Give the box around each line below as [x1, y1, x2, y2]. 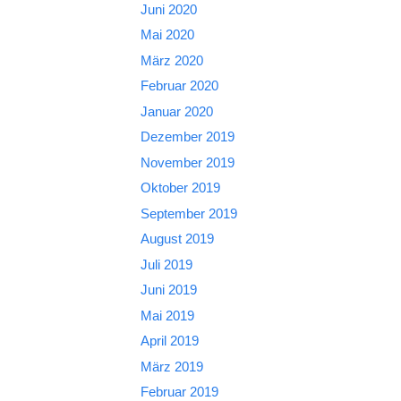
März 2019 [140, 358, 203, 374]
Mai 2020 [140, 27, 194, 42]
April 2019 [140, 333, 199, 348]
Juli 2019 [140, 256, 192, 272]
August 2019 [140, 231, 214, 246]
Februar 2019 [140, 384, 218, 399]
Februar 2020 [140, 78, 218, 93]
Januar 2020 [140, 103, 213, 119]
